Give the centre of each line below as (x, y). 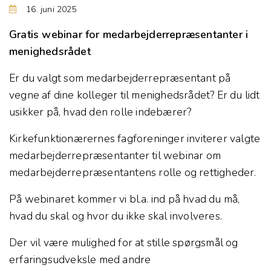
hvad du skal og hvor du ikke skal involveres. (116, 216)
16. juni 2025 (51, 9)
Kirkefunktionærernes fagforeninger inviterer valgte (135, 138)
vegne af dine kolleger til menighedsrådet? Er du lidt (135, 95)
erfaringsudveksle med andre (80, 259)
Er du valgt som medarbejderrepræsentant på (120, 78)
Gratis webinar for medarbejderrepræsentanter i (129, 34)
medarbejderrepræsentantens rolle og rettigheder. (135, 172)
